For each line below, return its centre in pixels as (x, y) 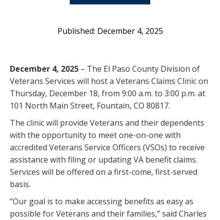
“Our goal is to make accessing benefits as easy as (102, 202)
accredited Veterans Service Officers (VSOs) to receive (107, 148)
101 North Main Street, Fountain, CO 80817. (90, 106)
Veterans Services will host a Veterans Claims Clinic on (109, 81)
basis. (20, 184)
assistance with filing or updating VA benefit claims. (104, 160)
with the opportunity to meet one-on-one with (95, 135)
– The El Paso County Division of (140, 69)
